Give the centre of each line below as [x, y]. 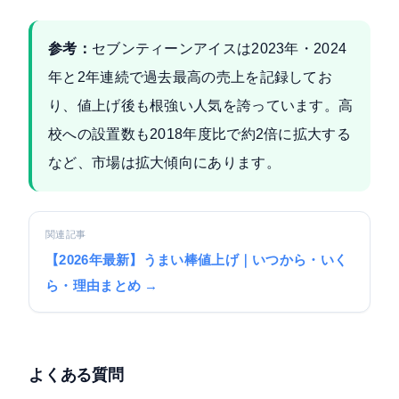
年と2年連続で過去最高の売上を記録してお [191, 77]
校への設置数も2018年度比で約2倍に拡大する [199, 134]
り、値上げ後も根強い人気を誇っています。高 [201, 106]
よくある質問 [76, 375]
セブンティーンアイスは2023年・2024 [219, 49]
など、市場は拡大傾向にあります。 [164, 163]
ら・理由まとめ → [102, 286]
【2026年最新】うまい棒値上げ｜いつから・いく [197, 261]
